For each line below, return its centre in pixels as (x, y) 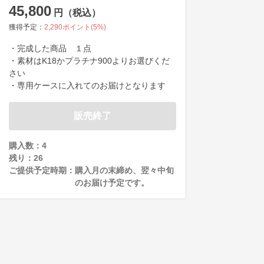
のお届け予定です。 (112, 183)
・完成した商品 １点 (50, 49)
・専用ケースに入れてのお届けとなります (87, 86)
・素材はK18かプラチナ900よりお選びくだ (89, 61)
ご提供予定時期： (42, 171)
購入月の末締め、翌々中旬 (124, 171)
